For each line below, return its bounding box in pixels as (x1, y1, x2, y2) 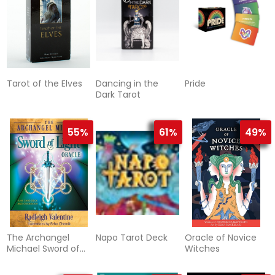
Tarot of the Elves (7, 77, 83, 90)
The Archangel (7, 231, 70, 244)
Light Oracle (7, 254, 59, 266)
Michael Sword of (7, 242, 80, 255)
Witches (184, 242, 220, 255)
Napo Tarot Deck (95, 231, 168, 244)
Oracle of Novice (184, 231, 257, 244)
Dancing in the (95, 77, 158, 90)
